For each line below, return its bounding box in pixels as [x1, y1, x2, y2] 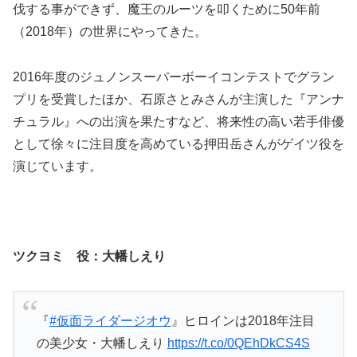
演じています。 [13, 159, 102, 173]
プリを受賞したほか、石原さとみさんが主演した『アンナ [13, 92, 344, 106]
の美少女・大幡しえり [36, 335, 167, 350]
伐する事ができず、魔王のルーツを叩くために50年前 [13, 2, 320, 17]
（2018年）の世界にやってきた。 [13, 25, 207, 39]
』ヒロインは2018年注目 [171, 313, 315, 328]
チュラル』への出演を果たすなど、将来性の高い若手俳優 [13, 114, 344, 128]
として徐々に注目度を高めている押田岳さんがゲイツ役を [13, 136, 344, 151]
